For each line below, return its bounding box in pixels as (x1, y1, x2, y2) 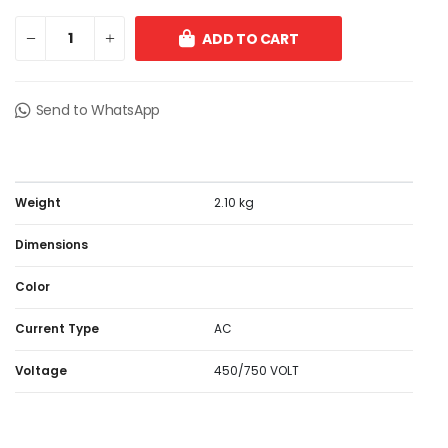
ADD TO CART (202, 28, 299, 49)
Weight (15, 195, 61, 211)
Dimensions (15, 237, 88, 253)
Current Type (15, 321, 99, 337)
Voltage (15, 363, 67, 379)
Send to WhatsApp (35, 100, 161, 120)
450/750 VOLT (214, 363, 299, 379)
